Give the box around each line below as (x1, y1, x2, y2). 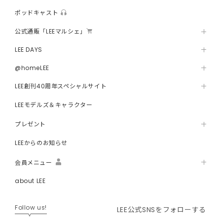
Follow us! (15, 203, 47, 212)
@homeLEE (15, 64, 49, 73)
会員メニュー (15, 158, 52, 167)
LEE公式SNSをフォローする (116, 204, 206, 215)
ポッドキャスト (15, 8, 59, 17)
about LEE (15, 177, 46, 185)
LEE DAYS (15, 45, 42, 54)
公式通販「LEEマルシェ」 (15, 27, 86, 36)
